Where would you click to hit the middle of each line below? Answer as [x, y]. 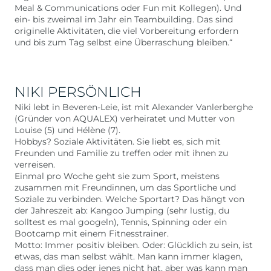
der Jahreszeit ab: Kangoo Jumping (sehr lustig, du [122, 211]
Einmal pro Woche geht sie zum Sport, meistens [117, 176]
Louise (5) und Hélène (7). [67, 130]
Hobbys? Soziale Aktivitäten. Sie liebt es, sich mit [118, 142]
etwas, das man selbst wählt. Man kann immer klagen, [129, 256]
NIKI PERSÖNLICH [78, 92]
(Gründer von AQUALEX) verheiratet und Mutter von [125, 119]
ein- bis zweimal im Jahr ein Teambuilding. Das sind [124, 19]
